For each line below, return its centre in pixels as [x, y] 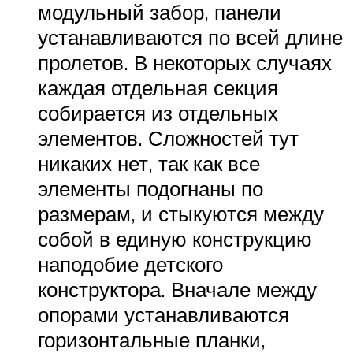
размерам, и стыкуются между [181, 213]
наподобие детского [130, 264]
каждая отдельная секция [158, 87]
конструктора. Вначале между [177, 289]
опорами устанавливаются [163, 314]
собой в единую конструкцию [175, 238]
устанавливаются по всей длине [190, 37]
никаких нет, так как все [149, 163]
